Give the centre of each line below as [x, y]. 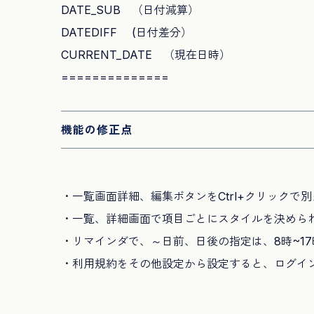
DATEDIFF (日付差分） [127, 32]
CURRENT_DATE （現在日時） [146, 55]
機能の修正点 [97, 130]
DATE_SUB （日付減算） [130, 10]
